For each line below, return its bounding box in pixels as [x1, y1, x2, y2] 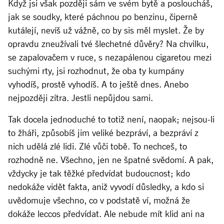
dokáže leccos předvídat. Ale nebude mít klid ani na [8, 207, 204, 220]
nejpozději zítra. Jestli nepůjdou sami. [8, 91, 153, 104]
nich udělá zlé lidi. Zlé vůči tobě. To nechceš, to [8, 140, 187, 152]
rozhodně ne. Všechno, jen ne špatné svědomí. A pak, [8, 153, 213, 166]
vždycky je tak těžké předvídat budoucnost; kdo [8, 167, 190, 179]
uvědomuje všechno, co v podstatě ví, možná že [8, 194, 190, 206]
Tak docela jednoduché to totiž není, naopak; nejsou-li [8, 113, 214, 125]
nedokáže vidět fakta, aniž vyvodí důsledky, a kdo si [8, 180, 204, 193]
